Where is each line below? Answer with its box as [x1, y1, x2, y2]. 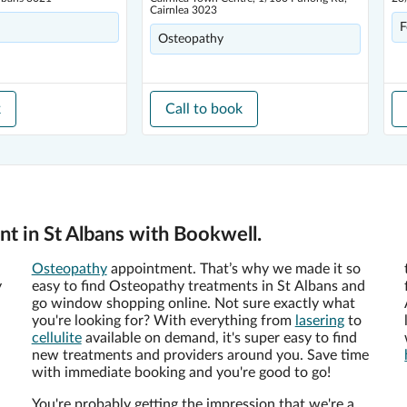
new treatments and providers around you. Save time [31, 348, 369, 362]
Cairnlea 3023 [150, 5, 217, 15]
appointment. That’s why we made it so [106, 262, 361, 276]
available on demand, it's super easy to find [81, 331, 357, 345]
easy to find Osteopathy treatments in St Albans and [31, 279, 365, 293]
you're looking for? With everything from [31, 313, 295, 328]
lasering [294, 313, 344, 328]
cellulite [31, 331, 82, 345]
